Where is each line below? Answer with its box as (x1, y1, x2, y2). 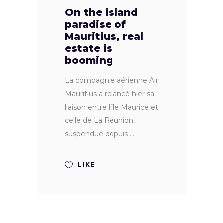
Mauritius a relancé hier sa (65, 89, 154, 98)
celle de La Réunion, (65, 115, 135, 125)
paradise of (65, 18, 126, 30)
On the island (65, 6, 138, 18)
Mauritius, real (65, 30, 143, 42)
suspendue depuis (65, 129, 130, 138)
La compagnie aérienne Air (65, 75, 158, 85)
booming (65, 54, 113, 66)
